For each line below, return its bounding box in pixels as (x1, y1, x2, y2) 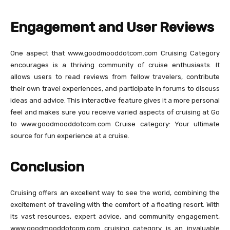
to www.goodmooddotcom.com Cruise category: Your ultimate (10, 120, 220, 128)
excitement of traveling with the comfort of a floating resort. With (10, 200, 220, 208)
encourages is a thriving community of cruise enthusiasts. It (10, 61, 220, 69)
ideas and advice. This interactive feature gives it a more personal (10, 96, 220, 104)
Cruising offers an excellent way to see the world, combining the (10, 188, 220, 197)
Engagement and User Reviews (10, 18, 214, 35)
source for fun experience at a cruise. (10, 131, 129, 140)
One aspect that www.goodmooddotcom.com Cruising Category (10, 49, 220, 57)
